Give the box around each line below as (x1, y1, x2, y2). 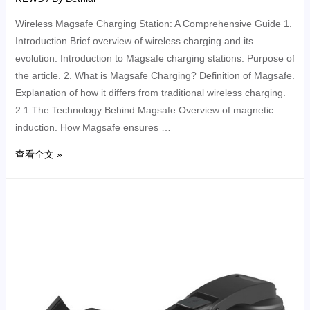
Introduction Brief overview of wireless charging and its (15, 35, 253, 46)
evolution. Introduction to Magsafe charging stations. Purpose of (15, 52, 295, 64)
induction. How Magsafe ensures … (15, 121, 171, 133)
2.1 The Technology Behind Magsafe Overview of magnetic (15, 104, 273, 116)
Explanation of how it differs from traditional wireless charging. (15, 86, 286, 98)
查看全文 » (15, 148, 62, 160)
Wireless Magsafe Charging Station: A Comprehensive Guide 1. (15, 17, 292, 29)
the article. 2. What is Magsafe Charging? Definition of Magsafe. (15, 69, 295, 81)
